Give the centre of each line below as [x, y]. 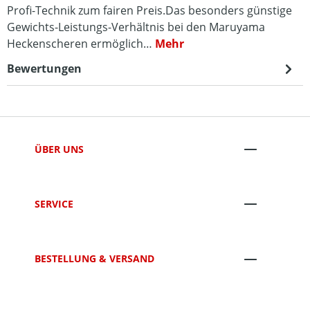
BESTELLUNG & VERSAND [94, 259]
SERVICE [54, 203]
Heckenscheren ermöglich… [81, 44]
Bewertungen [44, 69]
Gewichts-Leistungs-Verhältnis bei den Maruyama [136, 27]
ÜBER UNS [59, 149]
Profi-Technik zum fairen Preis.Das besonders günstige [149, 10]
